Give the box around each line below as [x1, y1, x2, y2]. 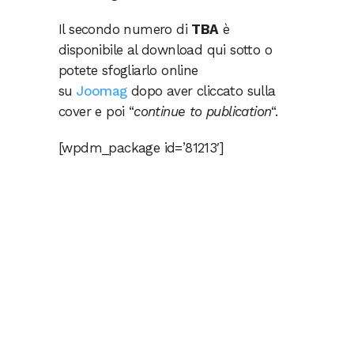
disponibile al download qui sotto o [58, 42, 272, 58]
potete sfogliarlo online [58, 62, 198, 78]
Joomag [76, 83, 127, 99]
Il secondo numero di [58, 21, 192, 37]
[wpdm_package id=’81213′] [58, 140, 224, 156]
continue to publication [134, 104, 272, 119]
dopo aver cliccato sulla [126, 83, 276, 99]
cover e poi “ [58, 104, 134, 119]
